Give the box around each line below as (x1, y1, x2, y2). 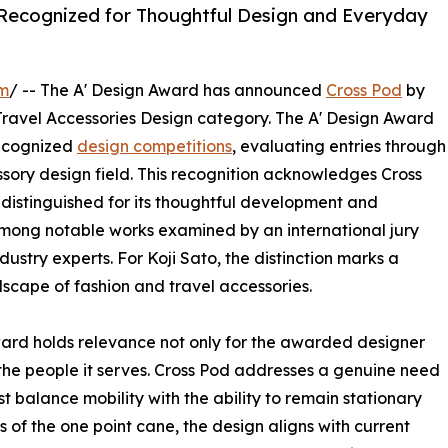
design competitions (77, 136, 232, 157)
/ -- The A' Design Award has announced (9, 80, 326, 101)
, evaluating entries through (232, 136, 446, 157)
